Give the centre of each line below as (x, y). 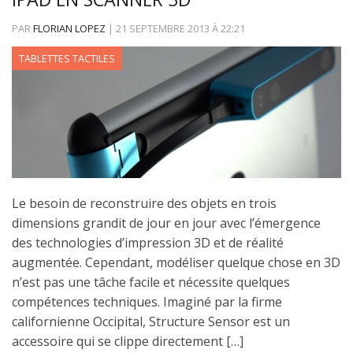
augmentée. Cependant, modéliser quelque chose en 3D (176, 262)
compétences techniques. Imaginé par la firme (147, 301)
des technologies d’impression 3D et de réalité (148, 242)
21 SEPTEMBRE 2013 (163, 28)
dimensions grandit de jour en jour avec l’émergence (166, 223)
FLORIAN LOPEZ (69, 28)
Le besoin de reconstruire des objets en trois (144, 203)
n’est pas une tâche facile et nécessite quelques (151, 282)
